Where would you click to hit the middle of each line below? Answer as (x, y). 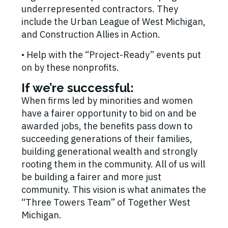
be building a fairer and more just (91, 177)
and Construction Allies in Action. (91, 35)
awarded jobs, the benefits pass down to (107, 126)
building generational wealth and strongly (109, 152)
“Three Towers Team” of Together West (106, 203)
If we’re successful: (79, 88)
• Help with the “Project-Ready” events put (111, 55)
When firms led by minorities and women (107, 101)
